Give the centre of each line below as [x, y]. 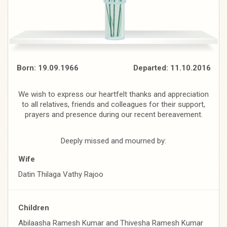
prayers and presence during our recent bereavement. [113, 114]
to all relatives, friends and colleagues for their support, [113, 104]
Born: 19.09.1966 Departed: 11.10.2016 [113, 68]
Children [34, 207]
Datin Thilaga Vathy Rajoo [61, 174]
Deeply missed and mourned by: [113, 141]
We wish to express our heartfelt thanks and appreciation [113, 94]
